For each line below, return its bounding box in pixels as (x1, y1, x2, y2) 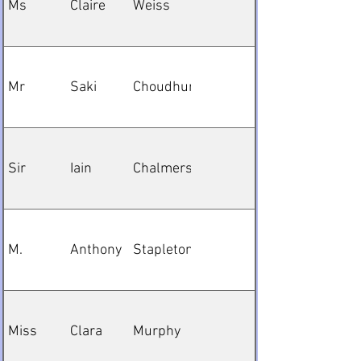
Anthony (70, 241, 122, 259)
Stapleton (133, 241, 193, 259)
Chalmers (133, 160, 193, 177)
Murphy (133, 322, 180, 340)
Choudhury (133, 78, 201, 96)
